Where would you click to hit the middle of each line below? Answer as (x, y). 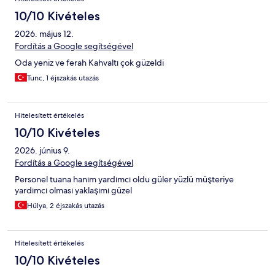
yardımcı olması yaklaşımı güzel (73, 191)
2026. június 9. (42, 151)
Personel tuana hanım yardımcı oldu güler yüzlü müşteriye (124, 180)
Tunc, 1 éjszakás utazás (63, 78)
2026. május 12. (44, 34)
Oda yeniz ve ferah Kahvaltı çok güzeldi (89, 63)
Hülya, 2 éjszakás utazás (66, 206)
